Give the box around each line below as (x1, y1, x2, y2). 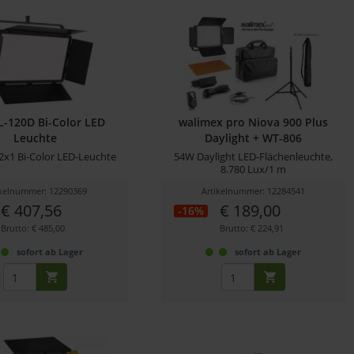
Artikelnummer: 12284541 (201, 185, 306, 198)
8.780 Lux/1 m (220, 162, 287, 177)
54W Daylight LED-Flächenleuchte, (174, 149, 333, 164)
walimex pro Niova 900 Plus (179, 115, 329, 130)
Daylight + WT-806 (205, 130, 303, 146)
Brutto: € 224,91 (219, 222, 284, 235)
